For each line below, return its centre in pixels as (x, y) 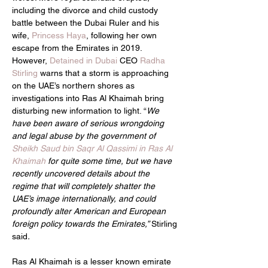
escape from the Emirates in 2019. (78, 48)
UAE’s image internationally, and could (85, 198)
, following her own (123, 35)
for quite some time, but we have (110, 161)
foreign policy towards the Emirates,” (82, 223)
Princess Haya (59, 35)
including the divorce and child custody (86, 10)
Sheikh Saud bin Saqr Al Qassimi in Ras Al (93, 148)
